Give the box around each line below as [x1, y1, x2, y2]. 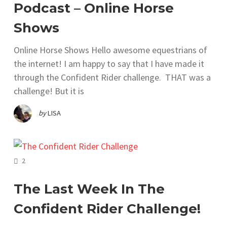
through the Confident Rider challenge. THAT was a [14, 71, 211, 84]
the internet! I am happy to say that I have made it [14, 58, 204, 70]
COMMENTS [25, 155, 60, 164]
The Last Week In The [14, 181, 165, 198]
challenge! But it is [14, 85, 84, 97]
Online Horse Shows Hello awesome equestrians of [14, 44, 207, 56]
